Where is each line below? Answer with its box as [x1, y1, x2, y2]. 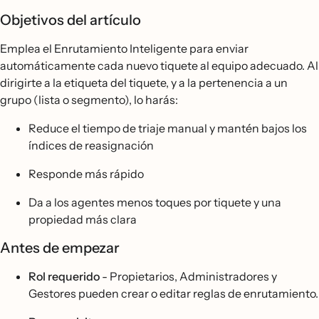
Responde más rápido [28, 167, 144, 181]
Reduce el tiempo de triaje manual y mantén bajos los [28, 121, 307, 135]
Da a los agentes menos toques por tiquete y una [28, 195, 281, 209]
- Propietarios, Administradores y [100, 269, 277, 283]
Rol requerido [28, 269, 100, 283]
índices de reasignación [28, 138, 154, 152]
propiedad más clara [28, 212, 137, 226]
